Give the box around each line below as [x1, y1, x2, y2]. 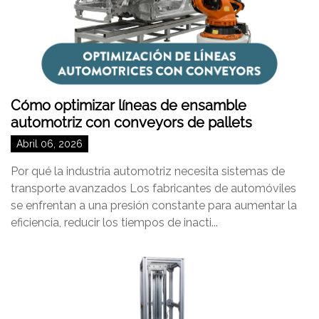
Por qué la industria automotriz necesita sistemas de [11, 164, 285, 178]
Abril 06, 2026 [16, 138, 83, 150]
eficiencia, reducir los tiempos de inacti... [11, 216, 218, 229]
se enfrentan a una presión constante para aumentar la [11, 199, 297, 212]
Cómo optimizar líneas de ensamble [11, 97, 246, 114]
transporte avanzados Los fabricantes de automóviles [11, 182, 296, 195]
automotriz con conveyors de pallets [11, 114, 252, 131]
